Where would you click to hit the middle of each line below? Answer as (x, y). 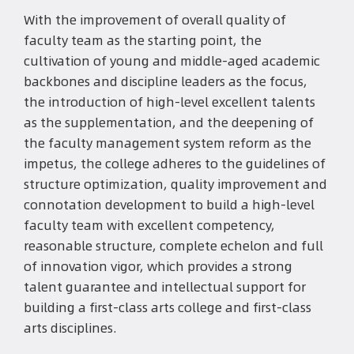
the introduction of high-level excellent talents (169, 102)
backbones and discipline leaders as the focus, (166, 81)
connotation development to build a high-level (169, 205)
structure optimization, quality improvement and (175, 184)
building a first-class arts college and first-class (168, 307)
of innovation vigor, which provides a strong (158, 266)
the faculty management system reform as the (168, 143)
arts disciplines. (70, 328)
